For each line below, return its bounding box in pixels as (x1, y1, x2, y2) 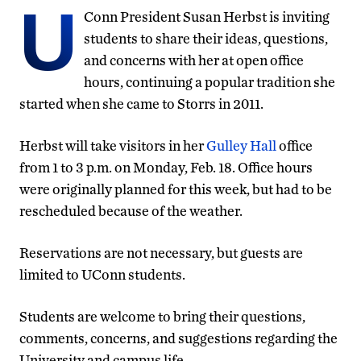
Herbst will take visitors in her (19, 136, 206, 154)
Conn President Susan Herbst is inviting (84, 7, 330, 25)
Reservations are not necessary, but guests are (19, 243, 303, 261)
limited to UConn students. (19, 265, 185, 283)
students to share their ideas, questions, (84, 29, 328, 47)
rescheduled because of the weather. (19, 201, 243, 219)
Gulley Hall (206, 136, 276, 154)
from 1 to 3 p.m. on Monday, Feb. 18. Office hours (19, 158, 313, 176)
